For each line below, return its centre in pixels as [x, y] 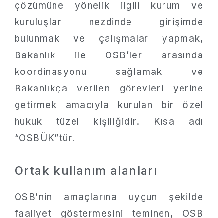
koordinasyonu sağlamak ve [109, 72]
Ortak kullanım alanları [86, 171]
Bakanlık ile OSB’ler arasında [109, 55]
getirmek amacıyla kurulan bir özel [109, 105]
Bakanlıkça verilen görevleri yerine [109, 88]
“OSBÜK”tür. [45, 138]
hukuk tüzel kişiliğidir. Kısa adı [109, 121]
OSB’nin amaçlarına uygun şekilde [109, 197]
